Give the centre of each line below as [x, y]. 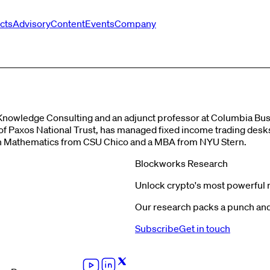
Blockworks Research [181, 163]
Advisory [32, 24]
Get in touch [205, 228]
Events [100, 24]
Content [68, 24]
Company [135, 24]
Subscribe [157, 228]
